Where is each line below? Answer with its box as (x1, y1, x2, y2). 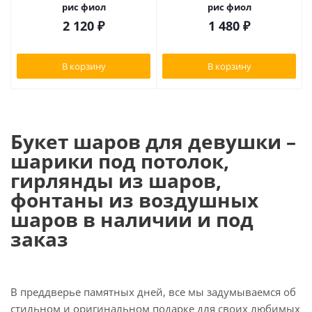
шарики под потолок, (10, 148, 229, 174)
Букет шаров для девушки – (10, 128, 296, 155)
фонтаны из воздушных (10, 187, 258, 213)
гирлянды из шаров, (10, 167, 221, 194)
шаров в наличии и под (10, 206, 253, 233)
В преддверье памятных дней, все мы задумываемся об (10, 285, 296, 299)
